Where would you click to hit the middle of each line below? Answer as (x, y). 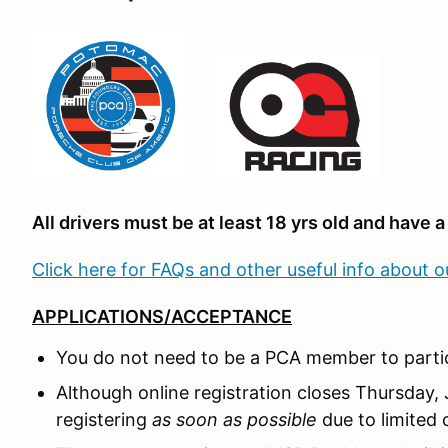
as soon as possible (234, 419)
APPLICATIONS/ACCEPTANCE (162, 316)
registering (104, 419)
